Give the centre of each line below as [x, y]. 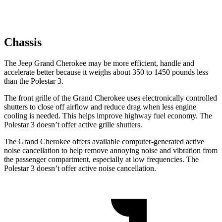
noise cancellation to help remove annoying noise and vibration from [111, 150]
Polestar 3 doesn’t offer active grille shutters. [73, 124]
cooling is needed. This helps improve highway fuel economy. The [108, 115]
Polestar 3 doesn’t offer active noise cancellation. [80, 168]
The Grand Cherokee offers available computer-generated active [104, 141]
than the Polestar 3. [34, 81]
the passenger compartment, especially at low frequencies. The [101, 159]
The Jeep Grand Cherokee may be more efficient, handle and [99, 63]
